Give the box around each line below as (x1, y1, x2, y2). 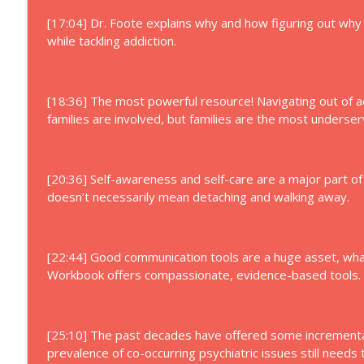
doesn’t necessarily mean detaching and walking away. (46, 188, 349, 205)
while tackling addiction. (46, 32, 176, 49)
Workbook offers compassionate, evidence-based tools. (46, 266, 361, 283)
